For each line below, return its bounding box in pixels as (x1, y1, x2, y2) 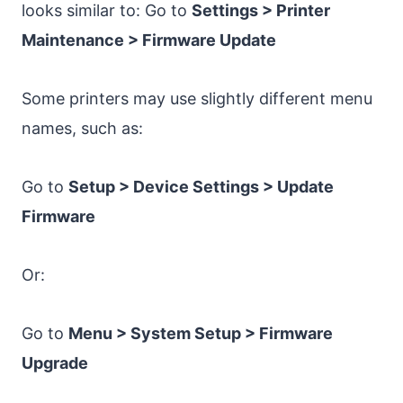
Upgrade (22, 354, 88, 373)
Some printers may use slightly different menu (22, 89, 372, 109)
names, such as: (22, 119, 143, 139)
